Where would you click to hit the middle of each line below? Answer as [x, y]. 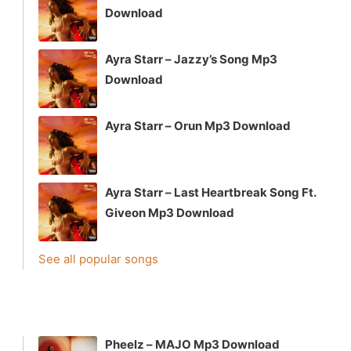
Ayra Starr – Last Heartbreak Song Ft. [211, 192]
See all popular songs [98, 259]
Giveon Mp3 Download [170, 212]
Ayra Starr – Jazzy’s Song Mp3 [191, 59]
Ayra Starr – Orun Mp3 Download [198, 125]
